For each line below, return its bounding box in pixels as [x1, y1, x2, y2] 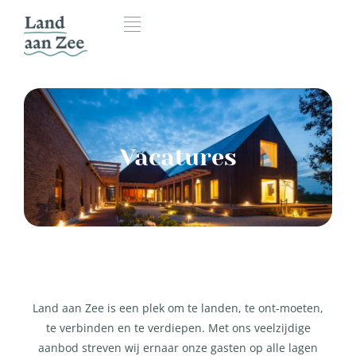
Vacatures [119, 143, 237, 171]
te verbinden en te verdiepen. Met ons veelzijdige [45, 319, 311, 335]
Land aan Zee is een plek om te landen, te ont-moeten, [33, 300, 323, 315]
